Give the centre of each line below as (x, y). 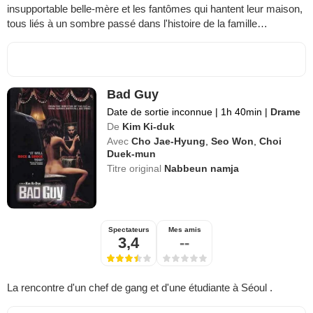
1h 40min (242, 112)
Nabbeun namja (202, 169)
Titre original (136, 169)
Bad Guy (133, 95)
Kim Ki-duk (149, 127)
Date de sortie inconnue (161, 112)
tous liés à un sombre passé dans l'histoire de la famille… (137, 24)
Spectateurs (129, 230)
